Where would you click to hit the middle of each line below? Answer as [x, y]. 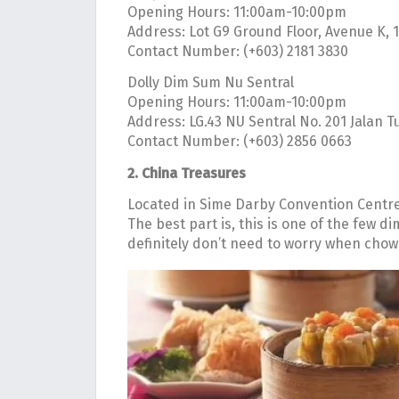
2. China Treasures [187, 173]
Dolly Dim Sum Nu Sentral [211, 83]
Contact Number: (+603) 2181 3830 [238, 51]
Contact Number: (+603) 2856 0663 [240, 142]
